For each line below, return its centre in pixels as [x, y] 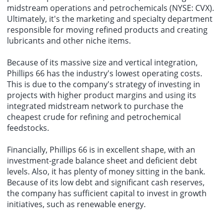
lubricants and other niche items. [69, 41]
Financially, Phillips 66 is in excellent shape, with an [101, 150]
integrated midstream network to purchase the [95, 106]
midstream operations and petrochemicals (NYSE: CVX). [111, 8]
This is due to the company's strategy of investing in [104, 84]
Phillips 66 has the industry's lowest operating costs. [105, 74]
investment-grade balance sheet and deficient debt [102, 161]
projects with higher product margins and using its [102, 95]
